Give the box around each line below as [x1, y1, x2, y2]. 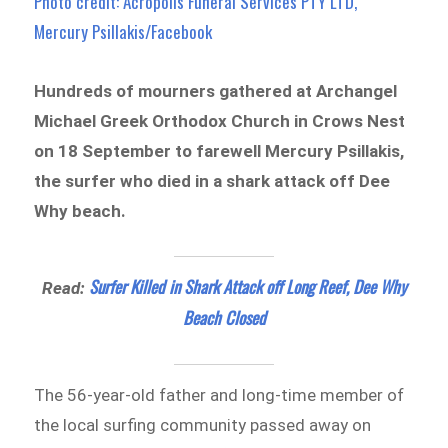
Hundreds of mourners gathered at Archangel [34, 81, 398, 102]
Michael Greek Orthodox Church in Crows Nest [34, 111, 406, 132]
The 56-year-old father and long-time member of [34, 384, 405, 405]
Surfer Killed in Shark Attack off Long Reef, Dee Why [88, 274, 407, 300]
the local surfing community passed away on [34, 414, 372, 435]
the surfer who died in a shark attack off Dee [34, 171, 391, 192]
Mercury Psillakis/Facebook [34, 18, 213, 44]
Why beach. [34, 201, 127, 222]
